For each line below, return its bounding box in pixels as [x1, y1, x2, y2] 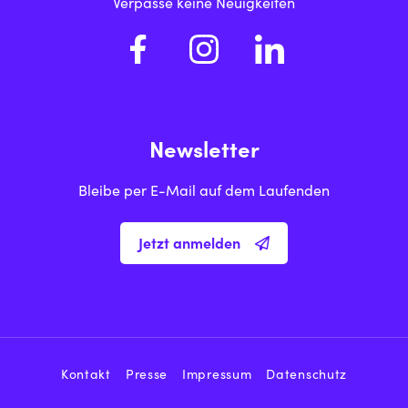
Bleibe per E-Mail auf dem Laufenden [78, 185, 330, 200]
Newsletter [148, 142, 260, 165]
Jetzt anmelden [138, 238, 240, 253]
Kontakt [60, 370, 111, 383]
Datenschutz [266, 370, 348, 383]
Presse [125, 370, 168, 383]
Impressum [182, 370, 252, 383]
